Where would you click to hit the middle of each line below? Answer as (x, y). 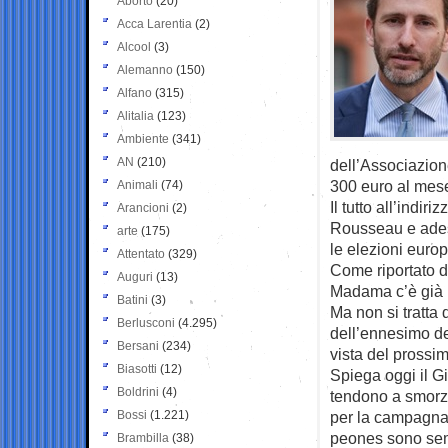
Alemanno (145, 69)
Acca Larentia (154, 23)
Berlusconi (146, 322)
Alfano (134, 92)
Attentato (141, 253)
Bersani (138, 345)
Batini (132, 299)
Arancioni (143, 207)
